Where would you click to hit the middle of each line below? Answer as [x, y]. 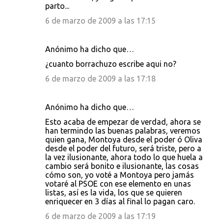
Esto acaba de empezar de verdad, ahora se [123, 122]
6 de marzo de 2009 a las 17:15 [100, 21]
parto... [57, 6]
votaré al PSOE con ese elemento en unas [118, 184]
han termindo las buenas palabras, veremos [123, 131]
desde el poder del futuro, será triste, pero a [123, 148]
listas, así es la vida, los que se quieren [114, 192]
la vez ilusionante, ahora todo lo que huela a [124, 157]
